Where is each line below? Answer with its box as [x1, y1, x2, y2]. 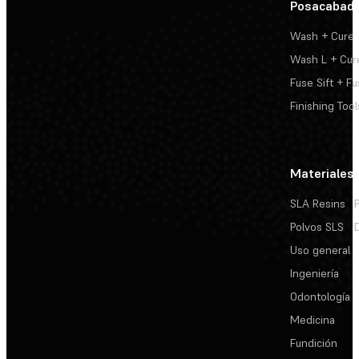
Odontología [290, 289, 350, 305]
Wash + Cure [290, 29, 354, 44]
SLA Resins [290, 196, 345, 212]
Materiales [290, 165, 354, 182]
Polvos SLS [290, 220, 344, 235]
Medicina [290, 313, 335, 328]
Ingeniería [290, 266, 339, 281]
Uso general [290, 243, 350, 258]
